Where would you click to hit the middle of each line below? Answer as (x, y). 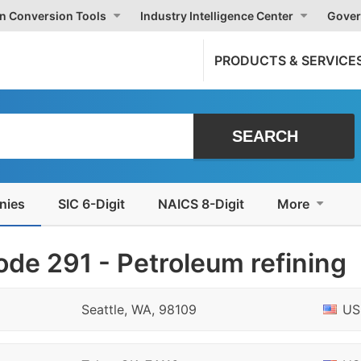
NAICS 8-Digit (201, 204)
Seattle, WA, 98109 (139, 309)
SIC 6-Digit (91, 204)
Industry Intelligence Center (217, 16)
